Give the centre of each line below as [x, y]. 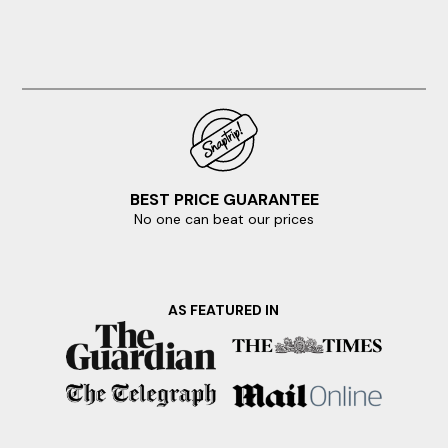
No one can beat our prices [224, 219]
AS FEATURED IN [224, 310]
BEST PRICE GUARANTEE [224, 199]
